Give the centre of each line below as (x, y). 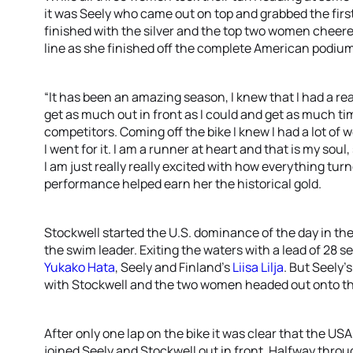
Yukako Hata (80, 267)
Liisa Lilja (258, 267)
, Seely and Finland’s (174, 267)
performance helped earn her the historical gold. (183, 184)
